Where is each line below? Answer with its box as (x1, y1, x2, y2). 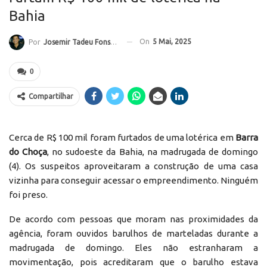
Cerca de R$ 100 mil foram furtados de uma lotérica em (9, 132, 235, 142)
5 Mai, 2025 (153, 37, 191, 45)
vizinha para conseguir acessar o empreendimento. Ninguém (9, 175, 258, 185)
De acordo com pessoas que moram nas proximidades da (9, 213, 258, 224)
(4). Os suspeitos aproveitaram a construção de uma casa (9, 160, 258, 171)
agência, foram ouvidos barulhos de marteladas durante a (9, 228, 258, 238)
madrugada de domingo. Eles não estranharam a (9, 242, 258, 253)
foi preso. (9, 189, 48, 200)
